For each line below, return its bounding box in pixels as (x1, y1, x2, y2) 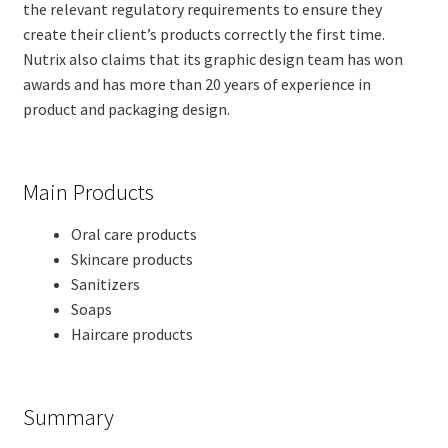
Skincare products (70, 249, 193, 270)
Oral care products (70, 224, 197, 245)
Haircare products (70, 324, 193, 345)
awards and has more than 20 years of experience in (22, 74, 371, 95)
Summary (22, 403, 114, 432)
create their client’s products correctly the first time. (22, 24, 385, 45)
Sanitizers (70, 274, 140, 295)
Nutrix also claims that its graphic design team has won (22, 49, 403, 70)
